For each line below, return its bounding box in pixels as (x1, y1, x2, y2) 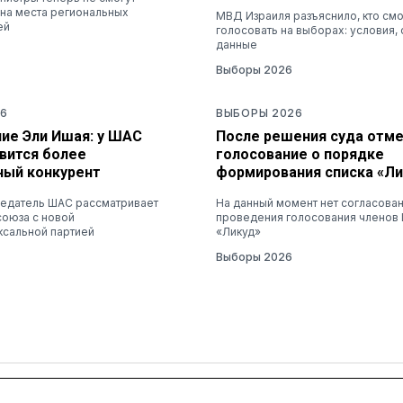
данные (216, 37, 257, 51)
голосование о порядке (216, 145, 384, 163)
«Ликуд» (216, 224, 261, 238)
